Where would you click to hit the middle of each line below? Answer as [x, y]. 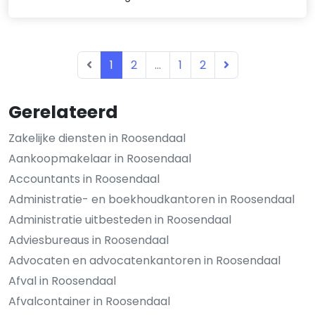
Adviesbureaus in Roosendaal [89, 240]
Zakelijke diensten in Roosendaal [97, 138]
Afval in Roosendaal [62, 281]
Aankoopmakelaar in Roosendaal [100, 158]
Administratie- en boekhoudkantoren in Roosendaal [152, 199]
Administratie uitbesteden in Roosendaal [120, 219]
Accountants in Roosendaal [84, 179]
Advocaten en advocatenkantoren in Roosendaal [144, 260]
